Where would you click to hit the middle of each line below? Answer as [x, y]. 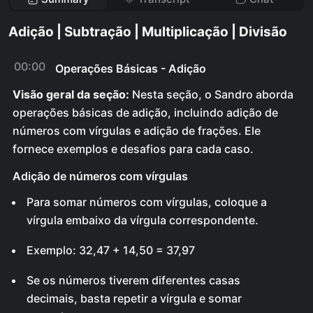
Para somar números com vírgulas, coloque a [147, 202]
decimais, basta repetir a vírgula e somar [134, 298]
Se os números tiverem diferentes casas [133, 280]
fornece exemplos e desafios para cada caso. [133, 149]
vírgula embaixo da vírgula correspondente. [143, 220]
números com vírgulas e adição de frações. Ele [137, 131]
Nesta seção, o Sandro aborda [211, 94]
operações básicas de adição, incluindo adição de [145, 112]
